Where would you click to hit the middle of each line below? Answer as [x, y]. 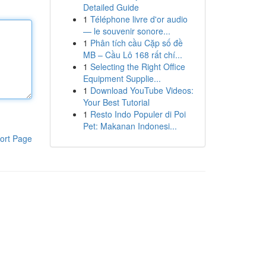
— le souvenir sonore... [126, 31]
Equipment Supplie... [122, 78]
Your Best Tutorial [116, 102]
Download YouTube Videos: [142, 90]
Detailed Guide [111, 7]
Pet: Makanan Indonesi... [130, 126]
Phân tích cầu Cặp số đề [136, 43]
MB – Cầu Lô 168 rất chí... [132, 55]
